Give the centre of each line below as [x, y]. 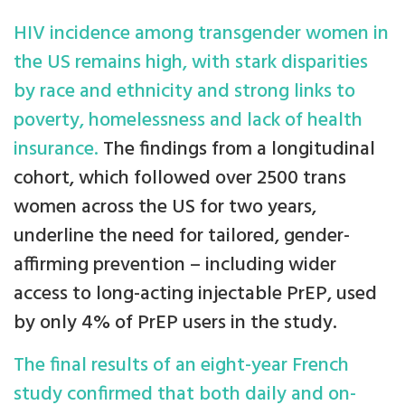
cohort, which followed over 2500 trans [180, 179]
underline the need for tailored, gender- [182, 237]
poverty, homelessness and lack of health [188, 121]
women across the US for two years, [165, 208]
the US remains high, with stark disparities [191, 63]
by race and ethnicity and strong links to [184, 92]
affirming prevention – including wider [175, 266]
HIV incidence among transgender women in [201, 34]
